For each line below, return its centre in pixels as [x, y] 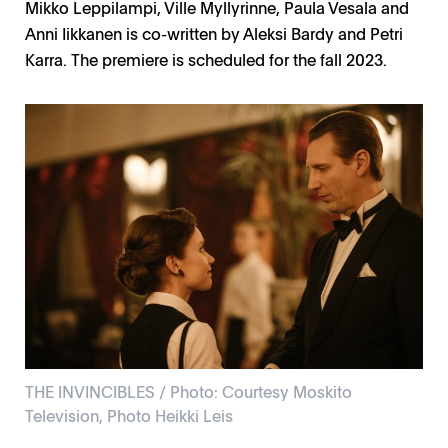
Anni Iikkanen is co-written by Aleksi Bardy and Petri [214, 32]
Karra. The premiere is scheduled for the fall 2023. [206, 58]
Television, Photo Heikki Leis [129, 415]
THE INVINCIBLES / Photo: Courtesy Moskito [188, 391]
